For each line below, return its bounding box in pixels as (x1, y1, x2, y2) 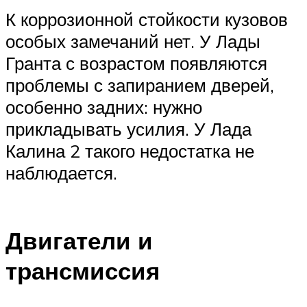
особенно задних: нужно (5, 95, 202, 118)
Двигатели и (5, 225, 153, 256)
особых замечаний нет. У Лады (5, 29, 260, 52)
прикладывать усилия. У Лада (5, 117, 251, 140)
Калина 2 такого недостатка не (5, 139, 254, 162)
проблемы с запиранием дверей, (5, 73, 274, 96)
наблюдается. (5, 161, 117, 184)
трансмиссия (5, 255, 160, 286)
